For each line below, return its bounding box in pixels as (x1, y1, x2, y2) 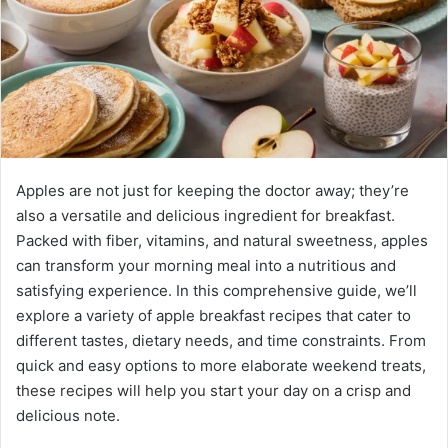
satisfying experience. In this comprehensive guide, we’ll (16, 281, 417, 301)
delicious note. (16, 406, 120, 426)
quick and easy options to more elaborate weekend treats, (16, 356, 426, 376)
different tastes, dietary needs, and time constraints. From (16, 331, 426, 351)
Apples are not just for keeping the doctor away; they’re (16, 181, 409, 201)
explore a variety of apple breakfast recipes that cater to (16, 306, 411, 326)
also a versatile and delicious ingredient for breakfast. (16, 206, 395, 226)
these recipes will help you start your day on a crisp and (16, 381, 411, 401)
